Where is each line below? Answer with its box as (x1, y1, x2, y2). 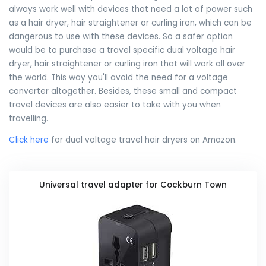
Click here (9, 134, 49, 146)
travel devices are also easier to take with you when (9, 99, 221, 110)
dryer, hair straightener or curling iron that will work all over (9, 58, 245, 69)
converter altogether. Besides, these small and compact (9, 85, 237, 97)
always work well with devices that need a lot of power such (9, 3, 252, 15)
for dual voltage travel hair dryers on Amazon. (49, 134, 237, 146)
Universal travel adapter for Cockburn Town (39, 179, 227, 191)
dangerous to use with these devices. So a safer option (9, 30, 233, 42)
